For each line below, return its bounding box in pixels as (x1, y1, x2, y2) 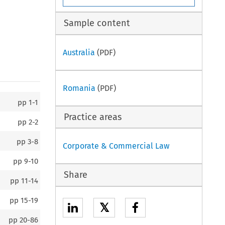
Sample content (63, 18, 130, 29)
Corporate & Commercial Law (63, 141, 170, 151)
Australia (63, 47, 95, 57)
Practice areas (63, 111, 122, 123)
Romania (63, 83, 96, 93)
